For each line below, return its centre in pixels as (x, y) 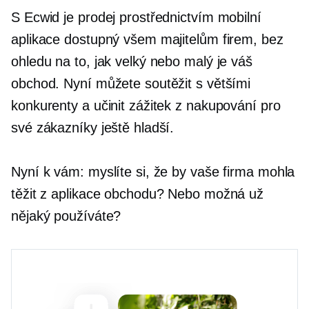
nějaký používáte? (66, 216)
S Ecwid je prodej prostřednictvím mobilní (136, 17)
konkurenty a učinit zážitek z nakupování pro (146, 105)
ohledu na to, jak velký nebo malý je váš (132, 61)
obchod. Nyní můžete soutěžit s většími (131, 83)
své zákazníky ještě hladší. (93, 127)
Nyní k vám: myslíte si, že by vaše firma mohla (153, 171)
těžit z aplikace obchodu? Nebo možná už (138, 193)
